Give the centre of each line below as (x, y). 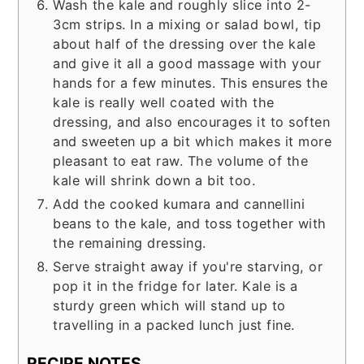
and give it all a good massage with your (187, 63)
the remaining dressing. (130, 243)
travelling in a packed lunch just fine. (174, 325)
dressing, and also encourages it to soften (192, 121)
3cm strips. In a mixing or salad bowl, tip (187, 24)
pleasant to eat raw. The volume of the (181, 160)
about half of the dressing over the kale (184, 43)
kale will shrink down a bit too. (154, 180)
